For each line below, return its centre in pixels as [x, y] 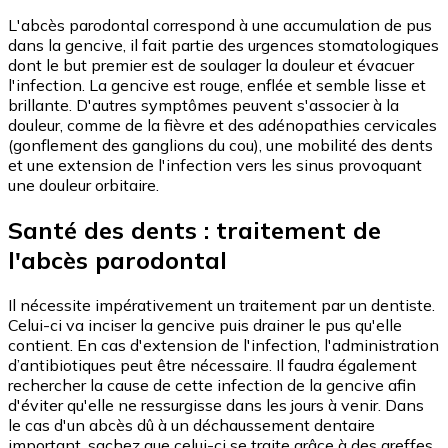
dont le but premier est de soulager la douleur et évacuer [211, 65]
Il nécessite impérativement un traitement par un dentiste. [221, 304]
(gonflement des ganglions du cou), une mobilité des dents [220, 145]
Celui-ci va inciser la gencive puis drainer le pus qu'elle [205, 324]
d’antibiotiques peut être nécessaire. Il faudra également [212, 364]
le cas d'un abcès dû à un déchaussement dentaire [191, 424]
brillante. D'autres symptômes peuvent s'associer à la [203, 105]
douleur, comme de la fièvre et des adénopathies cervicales [222, 125]
